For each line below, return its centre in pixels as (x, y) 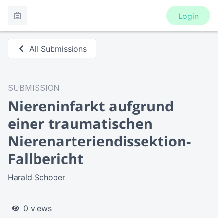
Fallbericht (46, 158)
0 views (37, 208)
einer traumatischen (80, 123)
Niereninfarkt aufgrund (91, 106)
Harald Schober (36, 177)
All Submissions (58, 49)
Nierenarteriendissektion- (99, 141)
